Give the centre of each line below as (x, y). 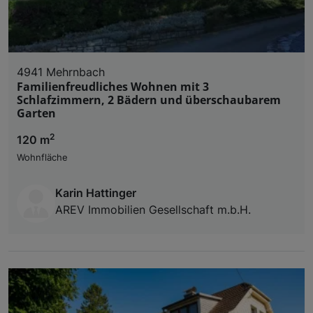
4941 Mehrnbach (61, 72)
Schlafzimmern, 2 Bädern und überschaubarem (149, 100)
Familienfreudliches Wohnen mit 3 (113, 86)
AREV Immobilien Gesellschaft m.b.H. (153, 209)
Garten (36, 113)
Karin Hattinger (96, 192)
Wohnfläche (42, 157)
